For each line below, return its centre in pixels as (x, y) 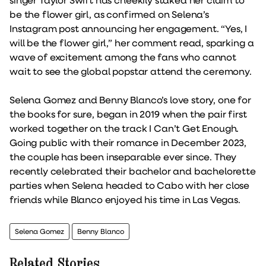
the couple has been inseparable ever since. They (123, 156)
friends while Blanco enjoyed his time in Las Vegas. (125, 199)
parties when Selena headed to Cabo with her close (130, 185)
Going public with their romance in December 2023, (128, 142)
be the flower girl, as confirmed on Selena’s (109, 14)
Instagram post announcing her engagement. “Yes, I (129, 28)
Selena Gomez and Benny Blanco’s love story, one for (130, 99)
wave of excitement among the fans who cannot (123, 56)
